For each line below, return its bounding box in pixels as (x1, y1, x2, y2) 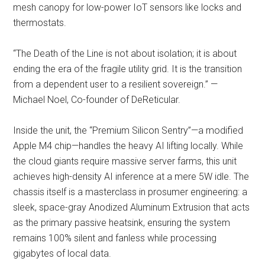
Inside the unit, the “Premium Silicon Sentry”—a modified (13, 124, 244, 136)
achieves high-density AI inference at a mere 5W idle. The (13, 170, 250, 182)
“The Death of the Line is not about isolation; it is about (13, 47, 237, 59)
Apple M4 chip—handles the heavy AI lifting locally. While (13, 140, 244, 151)
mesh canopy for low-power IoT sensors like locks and (13, 1, 242, 13)
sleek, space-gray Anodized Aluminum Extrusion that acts (13, 201, 250, 213)
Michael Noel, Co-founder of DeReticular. (13, 93, 181, 105)
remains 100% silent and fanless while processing (13, 232, 217, 244)
